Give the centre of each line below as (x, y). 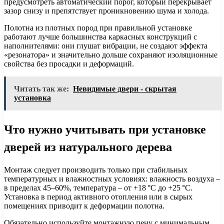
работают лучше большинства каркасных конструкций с (100, 37)
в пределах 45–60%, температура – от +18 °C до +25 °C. (98, 187)
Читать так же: (41, 89)
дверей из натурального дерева (88, 146)
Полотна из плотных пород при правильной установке (98, 28)
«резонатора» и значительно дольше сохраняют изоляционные (111, 55)
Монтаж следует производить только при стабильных (96, 169)
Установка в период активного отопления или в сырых (98, 196)
